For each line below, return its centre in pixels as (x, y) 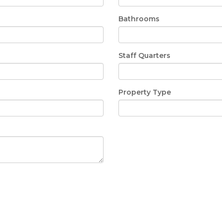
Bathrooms (139, 19)
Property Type (145, 92)
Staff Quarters (144, 55)
